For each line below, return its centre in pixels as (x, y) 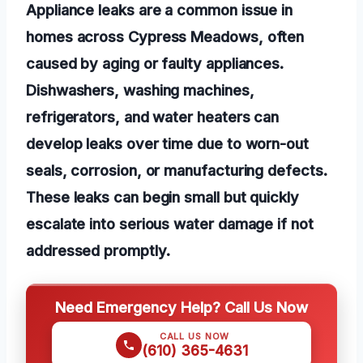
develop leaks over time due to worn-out (167, 144)
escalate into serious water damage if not (170, 224)
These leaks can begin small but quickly (162, 197)
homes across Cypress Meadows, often (165, 37)
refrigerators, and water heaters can (153, 117)
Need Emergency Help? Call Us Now (181, 307)
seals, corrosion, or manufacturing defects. (177, 171)
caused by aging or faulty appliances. (155, 64)
